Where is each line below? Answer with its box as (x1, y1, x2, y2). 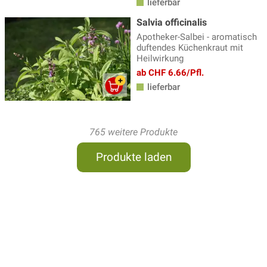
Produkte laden (95, 150, 172, 164)
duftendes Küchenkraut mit (136, 42, 243, 53)
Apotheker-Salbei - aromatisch (136, 31, 257, 42)
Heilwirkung (136, 52, 184, 64)
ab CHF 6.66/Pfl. (136, 67, 204, 78)
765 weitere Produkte (89, 126, 178, 138)
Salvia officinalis (136, 16, 207, 28)
